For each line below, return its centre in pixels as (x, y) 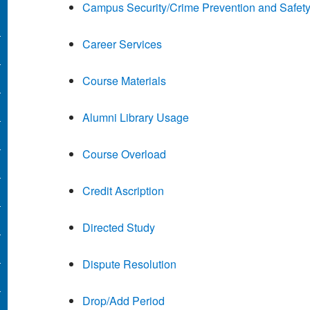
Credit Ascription (123, 191)
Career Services (122, 44)
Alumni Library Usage (135, 118)
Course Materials (124, 81)
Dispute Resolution (129, 264)
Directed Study (118, 228)
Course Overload (124, 154)
